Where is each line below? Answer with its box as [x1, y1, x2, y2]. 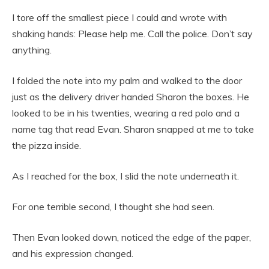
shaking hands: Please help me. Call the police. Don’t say [12, 27, 253, 40]
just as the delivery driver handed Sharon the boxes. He [12, 90, 249, 103]
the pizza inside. [12, 139, 81, 151]
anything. [12, 43, 52, 56]
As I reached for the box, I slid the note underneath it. [12, 169, 239, 182]
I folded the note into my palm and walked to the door [12, 74, 242, 86]
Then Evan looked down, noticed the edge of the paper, [12, 231, 251, 243]
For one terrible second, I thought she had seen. [12, 200, 214, 213]
